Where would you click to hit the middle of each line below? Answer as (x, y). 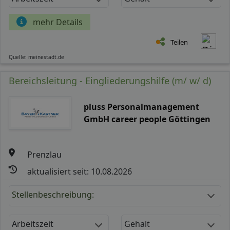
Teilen (179, 42)
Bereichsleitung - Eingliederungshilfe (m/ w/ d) (110, 80)
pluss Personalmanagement (141, 107)
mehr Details (58, 22)
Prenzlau (45, 154)
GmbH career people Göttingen (147, 119)
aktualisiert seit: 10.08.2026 (80, 171)
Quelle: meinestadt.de (36, 57)
